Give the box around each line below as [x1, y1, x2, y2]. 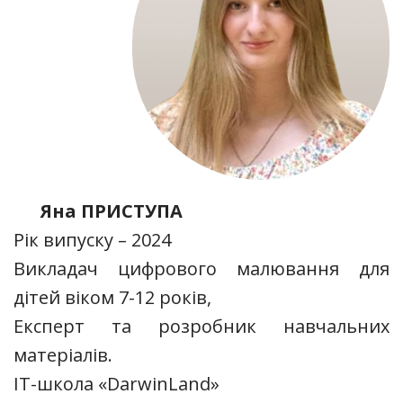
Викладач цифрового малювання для [13, 255, 390, 281]
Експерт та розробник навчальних [13, 313, 390, 338]
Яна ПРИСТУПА [40, 198, 183, 223]
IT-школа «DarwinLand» [13, 371, 219, 396]
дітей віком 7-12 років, [13, 284, 211, 309]
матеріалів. [13, 342, 112, 367]
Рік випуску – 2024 [13, 227, 171, 252]
